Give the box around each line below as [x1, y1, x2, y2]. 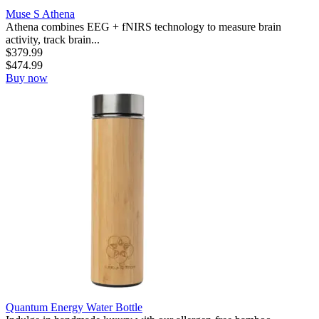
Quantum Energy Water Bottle [6, 300, 142, 313]
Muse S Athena [6, 7, 75, 20]
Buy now [6, 71, 48, 84]
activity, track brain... [6, 33, 100, 46]
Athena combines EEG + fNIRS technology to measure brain [6, 20, 281, 33]
